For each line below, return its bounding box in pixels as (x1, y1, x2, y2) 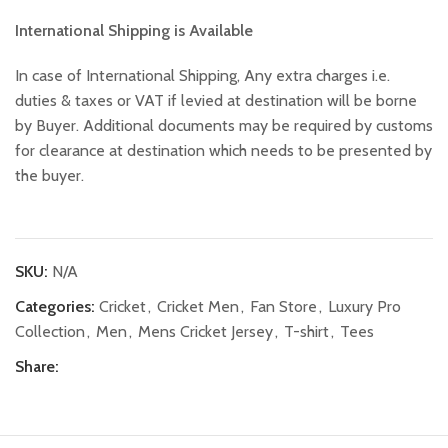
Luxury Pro (328, 297, 401, 317)
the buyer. (15, 166, 84, 186)
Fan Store (250, 297, 317, 317)
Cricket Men (157, 297, 239, 317)
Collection (15, 322, 85, 342)
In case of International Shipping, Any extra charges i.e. (15, 66, 390, 86)
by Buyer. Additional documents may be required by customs (15, 116, 433, 136)
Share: (15, 357, 59, 377)
